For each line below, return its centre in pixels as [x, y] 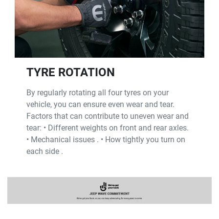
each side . [45, 151]
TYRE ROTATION [71, 72]
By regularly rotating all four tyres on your [98, 92]
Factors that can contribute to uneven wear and [108, 116]
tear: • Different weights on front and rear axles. [108, 128]
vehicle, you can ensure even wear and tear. [100, 104]
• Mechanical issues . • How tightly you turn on [106, 139]
